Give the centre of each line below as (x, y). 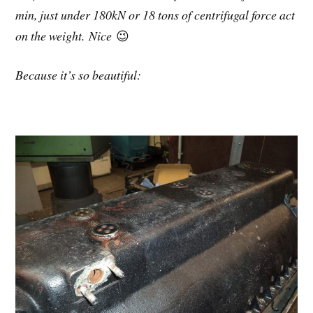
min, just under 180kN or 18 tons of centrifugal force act (155, 14)
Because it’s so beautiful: (79, 75)
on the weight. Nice (66, 35)
